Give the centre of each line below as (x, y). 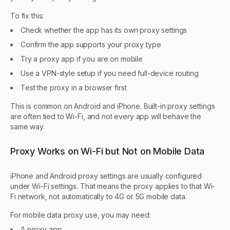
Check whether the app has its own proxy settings (104, 30)
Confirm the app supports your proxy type (91, 44)
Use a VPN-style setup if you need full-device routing (110, 73)
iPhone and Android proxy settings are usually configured (106, 176)
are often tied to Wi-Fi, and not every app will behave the (106, 116)
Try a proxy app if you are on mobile (82, 59)
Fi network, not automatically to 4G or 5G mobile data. (99, 196)
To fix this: (27, 15)
